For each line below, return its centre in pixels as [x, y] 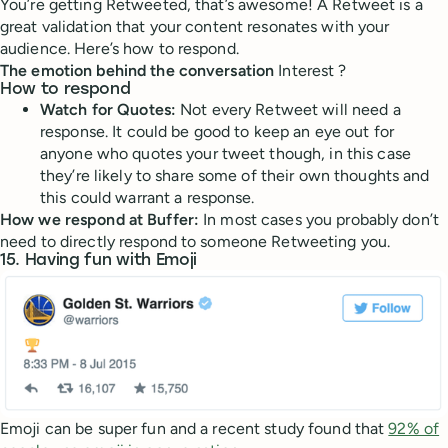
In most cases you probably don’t [319, 220]
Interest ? [310, 71]
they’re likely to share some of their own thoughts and [235, 176]
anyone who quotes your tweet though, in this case [225, 154]
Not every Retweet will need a [288, 110]
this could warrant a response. [147, 198]
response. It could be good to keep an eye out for [217, 132]
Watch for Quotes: [108, 110]
